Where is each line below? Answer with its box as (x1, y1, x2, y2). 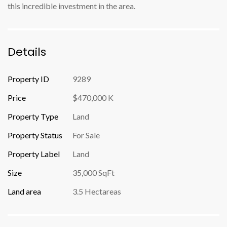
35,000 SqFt (72, 168, 115, 177)
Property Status (8, 130, 62, 140)
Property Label (8, 149, 60, 159)
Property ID (8, 74, 49, 84)
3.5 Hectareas (72, 186, 121, 196)
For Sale (72, 130, 100, 140)
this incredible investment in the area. (8, 1, 135, 11)
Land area (8, 186, 41, 196)
